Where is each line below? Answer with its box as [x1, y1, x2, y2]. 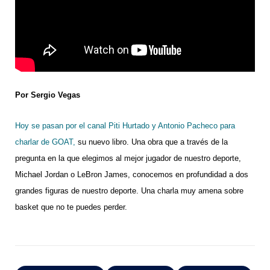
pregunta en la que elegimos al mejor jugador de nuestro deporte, [15, 153, 241, 163]
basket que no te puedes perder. [15, 202, 127, 212]
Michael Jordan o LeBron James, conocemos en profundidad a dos [15, 169, 248, 179]
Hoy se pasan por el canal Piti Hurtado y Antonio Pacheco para [15, 121, 235, 130]
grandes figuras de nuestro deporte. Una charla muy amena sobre [15, 186, 243, 195]
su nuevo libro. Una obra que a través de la [75, 137, 228, 146]
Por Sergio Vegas [15, 90, 80, 99]
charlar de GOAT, [15, 137, 75, 146]
